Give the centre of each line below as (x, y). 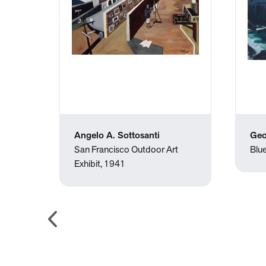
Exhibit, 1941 (100, 164)
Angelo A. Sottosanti (117, 136)
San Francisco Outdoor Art (126, 150)
